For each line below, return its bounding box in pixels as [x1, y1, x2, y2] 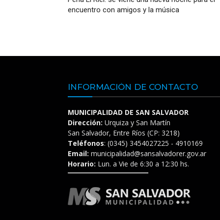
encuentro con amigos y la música [68, 5, 179, 14]
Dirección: [68, 118, 103, 127]
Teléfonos [68, 138, 104, 148]
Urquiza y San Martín [103, 118, 170, 127]
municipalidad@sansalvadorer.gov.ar [89, 149, 206, 158]
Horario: [68, 159, 96, 168]
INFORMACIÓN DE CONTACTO [68, 82, 198, 92]
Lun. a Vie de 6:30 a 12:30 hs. [96, 159, 189, 168]
